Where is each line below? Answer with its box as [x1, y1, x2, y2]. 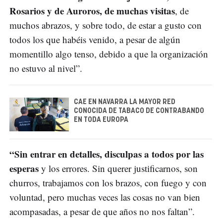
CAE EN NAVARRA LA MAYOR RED [74, 99, 175, 106]
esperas [9, 161, 41, 175]
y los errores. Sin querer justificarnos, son [41, 162, 198, 174]
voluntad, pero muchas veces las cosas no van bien [9, 190, 200, 203]
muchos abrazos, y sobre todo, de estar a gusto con [9, 19, 202, 32]
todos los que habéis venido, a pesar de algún [9, 33, 180, 46]
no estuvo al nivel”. [9, 62, 82, 75]
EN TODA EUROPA [74, 116, 128, 124]
